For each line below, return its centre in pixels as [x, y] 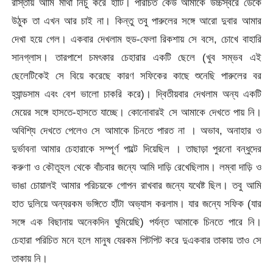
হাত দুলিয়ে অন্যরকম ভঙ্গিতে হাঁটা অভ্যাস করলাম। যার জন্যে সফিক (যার [136, 203]
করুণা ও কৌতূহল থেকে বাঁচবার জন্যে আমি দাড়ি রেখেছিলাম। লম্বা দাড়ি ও [136, 167]
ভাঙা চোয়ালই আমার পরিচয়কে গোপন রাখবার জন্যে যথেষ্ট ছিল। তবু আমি [136, 185]
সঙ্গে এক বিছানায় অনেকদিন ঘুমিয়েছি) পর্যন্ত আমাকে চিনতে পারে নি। [136, 222]
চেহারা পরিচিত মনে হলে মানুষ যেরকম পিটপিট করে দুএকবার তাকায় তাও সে [136, 240]
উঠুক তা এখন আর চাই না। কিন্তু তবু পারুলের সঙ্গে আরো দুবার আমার [136, 20]
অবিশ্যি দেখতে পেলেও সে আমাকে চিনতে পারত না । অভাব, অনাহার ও [136, 130]
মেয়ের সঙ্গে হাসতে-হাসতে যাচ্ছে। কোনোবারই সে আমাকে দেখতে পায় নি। [136, 112]
